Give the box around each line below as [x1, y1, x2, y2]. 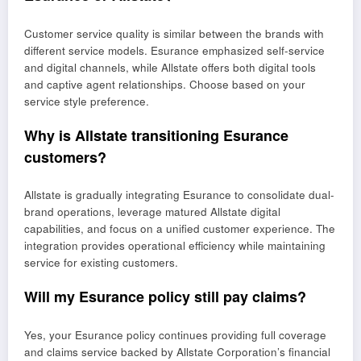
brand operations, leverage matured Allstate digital [24, 204, 280, 220]
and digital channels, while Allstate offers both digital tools [24, 59, 316, 75]
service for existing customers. [24, 255, 178, 271]
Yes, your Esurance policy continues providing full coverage [24, 326, 326, 342]
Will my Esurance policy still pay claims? [24, 286, 306, 308]
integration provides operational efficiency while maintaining [24, 238, 326, 254]
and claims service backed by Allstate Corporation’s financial [24, 343, 330, 359]
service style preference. [24, 93, 149, 109]
